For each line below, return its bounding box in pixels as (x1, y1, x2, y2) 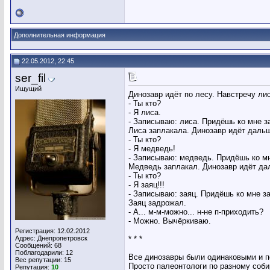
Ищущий (15, 85, 42, 92)
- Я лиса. (128, 108, 161, 118)
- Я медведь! (128, 144, 175, 154)
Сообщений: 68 (15, 242, 61, 249)
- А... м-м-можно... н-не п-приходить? (128, 207, 263, 217)
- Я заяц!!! (128, 180, 165, 190)
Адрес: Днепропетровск (15, 234, 87, 242)
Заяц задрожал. (128, 198, 186, 208)
